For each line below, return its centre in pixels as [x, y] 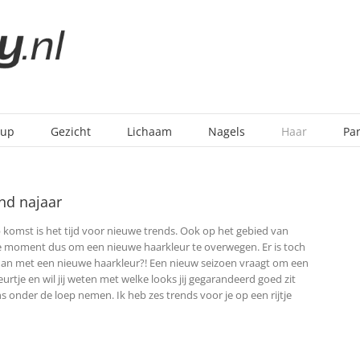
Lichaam [149, 131]
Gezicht [71, 131]
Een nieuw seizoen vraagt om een [228, 263]
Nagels [227, 131]
